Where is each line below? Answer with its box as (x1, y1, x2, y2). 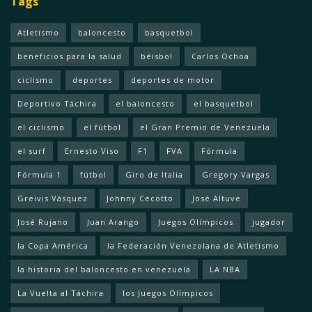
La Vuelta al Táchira (17, 287, 104, 298)
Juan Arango (87, 216, 139, 227)
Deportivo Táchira (17, 97, 97, 109)
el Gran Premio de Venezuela (140, 121, 270, 132)
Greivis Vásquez (17, 192, 88, 203)
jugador (252, 216, 286, 227)
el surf (17, 145, 46, 156)
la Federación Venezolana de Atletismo (107, 240, 279, 251)
